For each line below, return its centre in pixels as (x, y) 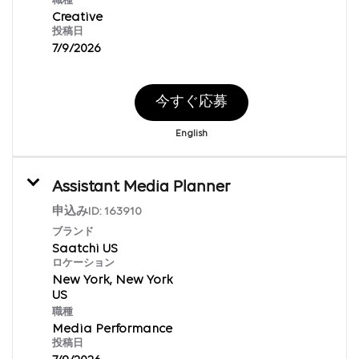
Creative (77, 17)
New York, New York (113, 280)
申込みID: (78, 212)
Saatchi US (85, 249)
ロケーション (83, 263)
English (191, 133)
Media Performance (112, 329)
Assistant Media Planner (141, 187)
